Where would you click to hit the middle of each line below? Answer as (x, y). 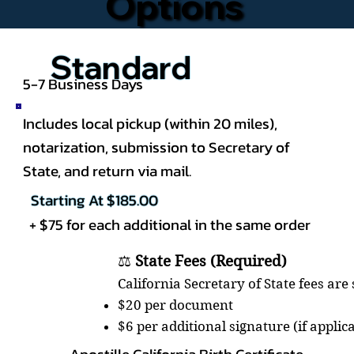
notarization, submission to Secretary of (157, 147)
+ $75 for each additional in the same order (169, 225)
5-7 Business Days (85, 83)
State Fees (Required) (211, 261)
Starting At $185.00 (95, 200)
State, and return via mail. (107, 170)
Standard (121, 67)
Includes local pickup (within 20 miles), (151, 123)
